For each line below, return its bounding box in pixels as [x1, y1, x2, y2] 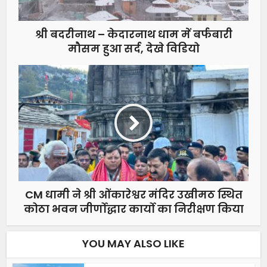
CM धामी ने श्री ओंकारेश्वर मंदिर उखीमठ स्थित [24, 187, 243, 202]
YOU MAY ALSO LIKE [82, 235, 185, 251]
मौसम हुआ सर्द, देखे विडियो [67, 41, 200, 56]
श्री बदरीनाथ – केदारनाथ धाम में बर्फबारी [35, 26, 232, 42]
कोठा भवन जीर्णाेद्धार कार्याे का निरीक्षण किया [23, 201, 244, 216]
